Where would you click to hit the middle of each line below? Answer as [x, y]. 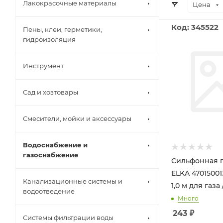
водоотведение [49, 191]
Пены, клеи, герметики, [62, 29]
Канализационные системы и [73, 181]
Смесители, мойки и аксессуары [77, 118]
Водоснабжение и [55, 145]
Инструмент [43, 66]
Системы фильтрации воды [68, 218]
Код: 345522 [195, 27]
